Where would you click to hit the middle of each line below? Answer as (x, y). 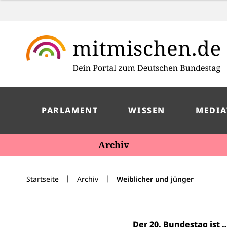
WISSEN (147, 110)
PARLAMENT (70, 110)
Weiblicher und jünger (155, 179)
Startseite (43, 179)
